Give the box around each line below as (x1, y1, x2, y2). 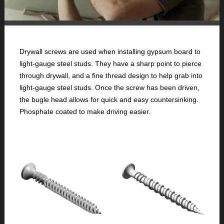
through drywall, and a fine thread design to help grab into (19, 71, 202, 80)
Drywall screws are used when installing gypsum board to (19, 47, 200, 56)
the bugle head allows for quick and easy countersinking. (19, 95, 198, 104)
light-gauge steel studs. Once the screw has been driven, (19, 83, 199, 92)
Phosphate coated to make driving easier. (19, 107, 150, 116)
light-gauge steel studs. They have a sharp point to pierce (19, 59, 201, 68)
